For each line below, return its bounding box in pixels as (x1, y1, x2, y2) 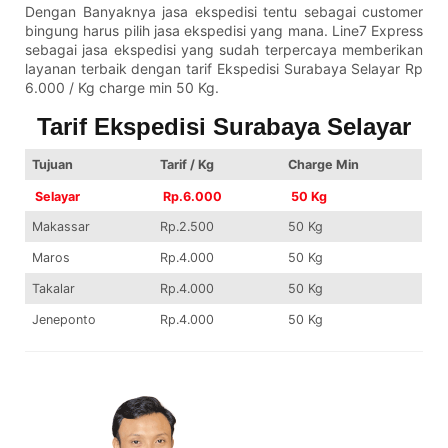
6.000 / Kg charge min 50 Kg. (25, 79, 219, 97)
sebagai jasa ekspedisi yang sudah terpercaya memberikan (25, 41, 423, 59)
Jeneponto (32, 312, 97, 328)
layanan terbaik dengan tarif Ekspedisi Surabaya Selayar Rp (25, 60, 423, 78)
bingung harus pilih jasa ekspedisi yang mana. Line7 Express (25, 22, 423, 40)
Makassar (32, 219, 91, 235)
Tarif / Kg (160, 157, 215, 173)
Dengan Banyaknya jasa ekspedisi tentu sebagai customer (25, 3, 423, 21)
